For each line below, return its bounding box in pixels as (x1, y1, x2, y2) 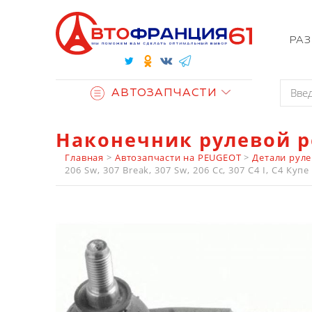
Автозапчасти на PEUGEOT (114, 151, 242, 164)
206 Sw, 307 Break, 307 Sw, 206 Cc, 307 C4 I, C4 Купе (65, 164, 310, 176)
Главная (65, 151, 104, 164)
